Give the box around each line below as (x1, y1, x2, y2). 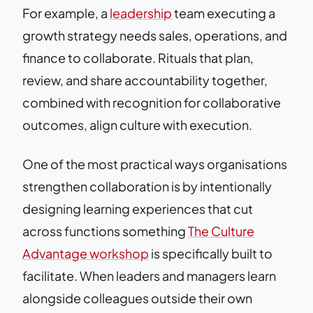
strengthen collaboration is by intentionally (22, 177, 272, 194)
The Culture (188, 222, 254, 239)
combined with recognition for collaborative (22, 94, 281, 110)
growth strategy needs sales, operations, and (22, 27, 287, 43)
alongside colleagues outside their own (22, 289, 252, 306)
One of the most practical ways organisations (22, 155, 287, 172)
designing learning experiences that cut (22, 200, 253, 217)
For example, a (22, 4, 110, 21)
